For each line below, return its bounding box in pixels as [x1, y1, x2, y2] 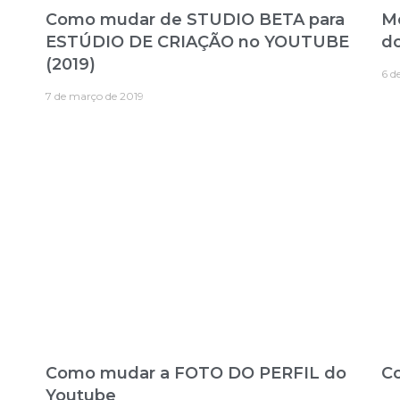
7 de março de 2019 [45, 88, 144, 103]
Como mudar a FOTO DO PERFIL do [45, 363, 346, 384]
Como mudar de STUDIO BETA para [45, 9, 345, 29]
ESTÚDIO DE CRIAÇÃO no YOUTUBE [45, 31, 349, 52]
